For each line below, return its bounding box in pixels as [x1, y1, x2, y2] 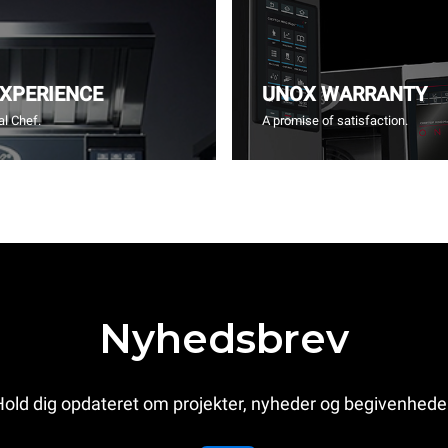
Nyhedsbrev [99, 314, 349, 363]
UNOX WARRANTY [262, 82, 427, 106]
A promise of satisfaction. [262, 113, 408, 128]
